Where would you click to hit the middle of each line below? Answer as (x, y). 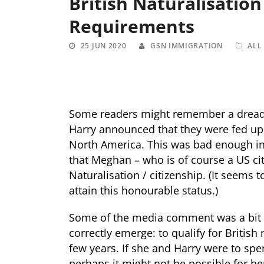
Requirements (132, 26)
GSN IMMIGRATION (187, 45)
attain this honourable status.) (143, 191)
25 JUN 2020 (103, 45)
